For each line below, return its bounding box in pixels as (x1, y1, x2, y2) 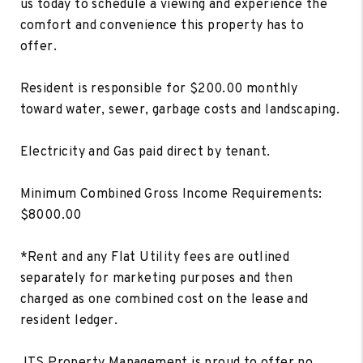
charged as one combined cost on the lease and (19, 291, 309, 308)
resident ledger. (19, 312, 118, 329)
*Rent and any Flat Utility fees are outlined (19, 249, 290, 266)
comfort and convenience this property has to (19, 17, 305, 34)
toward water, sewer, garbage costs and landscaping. (19, 101, 340, 118)
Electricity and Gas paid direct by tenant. (19, 143, 271, 160)
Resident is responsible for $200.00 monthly (19, 80, 298, 97)
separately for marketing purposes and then (19, 270, 293, 287)
